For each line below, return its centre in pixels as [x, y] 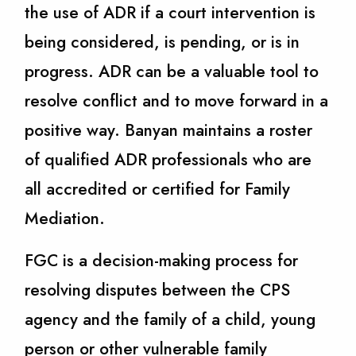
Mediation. [65, 218]
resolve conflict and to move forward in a [177, 101]
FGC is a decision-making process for [162, 261]
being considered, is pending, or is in [163, 42]
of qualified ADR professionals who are [168, 159]
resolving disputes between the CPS [158, 290]
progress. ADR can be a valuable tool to [172, 71]
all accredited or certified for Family [158, 189]
